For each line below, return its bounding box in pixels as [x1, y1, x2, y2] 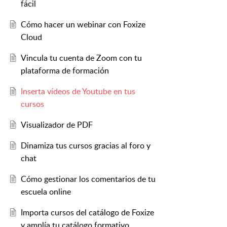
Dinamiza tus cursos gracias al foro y [20, 140, 150, 152]
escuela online [20, 186, 71, 198]
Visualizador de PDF [20, 119, 93, 131]
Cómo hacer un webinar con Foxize [20, 19, 145, 30]
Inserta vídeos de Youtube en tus [20, 86, 135, 97]
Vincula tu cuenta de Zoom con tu [20, 52, 142, 64]
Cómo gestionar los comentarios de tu [20, 173, 156, 185]
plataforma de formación [20, 65, 109, 77]
